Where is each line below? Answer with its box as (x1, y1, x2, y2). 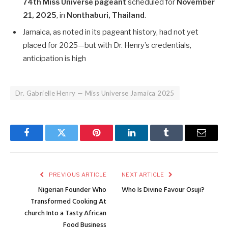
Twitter (61, 135, 88, 145)
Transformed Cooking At (31, 195, 106, 208)
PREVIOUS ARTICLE (47, 170, 106, 178)
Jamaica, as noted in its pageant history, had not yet (23, 27, 198, 37)
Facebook (25, 135, 62, 145)
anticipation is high (23, 53, 86, 63)
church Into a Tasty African (24, 207, 106, 219)
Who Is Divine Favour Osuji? (122, 184, 205, 196)
